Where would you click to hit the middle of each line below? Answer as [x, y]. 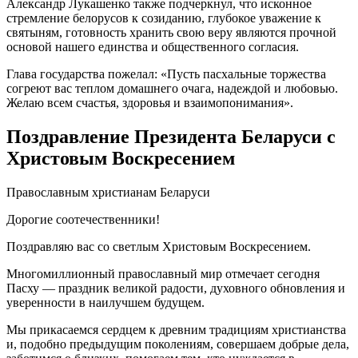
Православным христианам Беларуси [108, 192]
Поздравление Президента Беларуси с [171, 136]
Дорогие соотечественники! [83, 219]
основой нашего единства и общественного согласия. [153, 46]
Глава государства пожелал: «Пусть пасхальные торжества [166, 74]
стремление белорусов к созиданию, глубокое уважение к [164, 18]
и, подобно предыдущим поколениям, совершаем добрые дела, [178, 344]
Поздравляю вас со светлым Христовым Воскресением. [159, 246]
